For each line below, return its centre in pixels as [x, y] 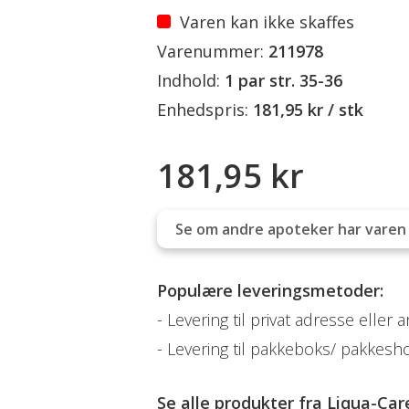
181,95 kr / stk [308, 110]
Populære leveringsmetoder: [270, 290]
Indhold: [189, 80]
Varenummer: [210, 51]
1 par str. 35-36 [283, 80]
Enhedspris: [203, 110]
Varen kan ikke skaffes [267, 22]
